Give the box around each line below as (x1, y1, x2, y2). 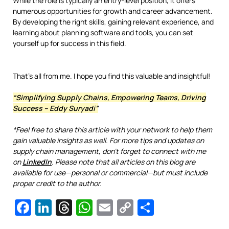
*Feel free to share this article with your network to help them (13, 124, 212, 134)
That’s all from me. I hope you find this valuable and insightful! (13, 71, 210, 81)
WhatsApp (93, 196, 172, 219)
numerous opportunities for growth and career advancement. (13, 6, 213, 16)
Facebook (31, 196, 104, 219)
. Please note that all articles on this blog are (52, 156, 195, 167)
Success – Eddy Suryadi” (13, 103, 98, 113)
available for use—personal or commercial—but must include (13, 167, 208, 177)
